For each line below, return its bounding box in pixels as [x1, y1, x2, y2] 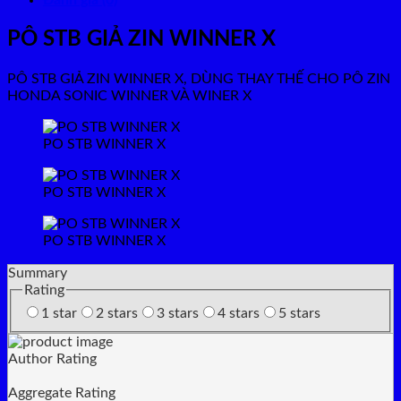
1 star [41, 306, 77, 321]
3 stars [157, 306, 199, 321]
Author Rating [8, 352, 97, 367]
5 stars [278, 306, 320, 321]
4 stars [218, 306, 260, 321]
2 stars [96, 306, 138, 321]
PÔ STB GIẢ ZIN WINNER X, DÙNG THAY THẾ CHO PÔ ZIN [7, 71, 390, 86]
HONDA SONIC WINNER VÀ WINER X [7, 88, 252, 103]
